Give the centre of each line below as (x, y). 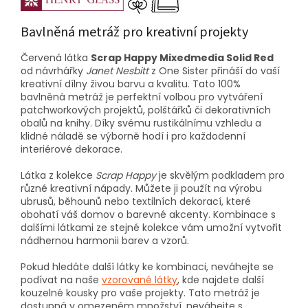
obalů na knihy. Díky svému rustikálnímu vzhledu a (141, 123)
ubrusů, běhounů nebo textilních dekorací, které (136, 201)
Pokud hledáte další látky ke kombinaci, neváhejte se (147, 266)
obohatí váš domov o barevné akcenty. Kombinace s (148, 214)
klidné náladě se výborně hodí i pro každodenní (133, 136)
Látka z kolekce (58, 175)
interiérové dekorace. (71, 149)
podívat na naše (61, 279)
